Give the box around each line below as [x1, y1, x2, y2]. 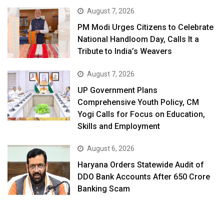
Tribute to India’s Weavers [77, 46, 172, 56]
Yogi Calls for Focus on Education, [77, 109, 205, 119]
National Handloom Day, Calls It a [77, 34, 199, 44]
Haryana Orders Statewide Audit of [77, 159, 204, 169]
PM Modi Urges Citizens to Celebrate [77, 22, 214, 32]
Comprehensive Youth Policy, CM [77, 97, 199, 107]
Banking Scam [77, 183, 130, 193]
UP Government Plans [77, 85, 158, 95]
